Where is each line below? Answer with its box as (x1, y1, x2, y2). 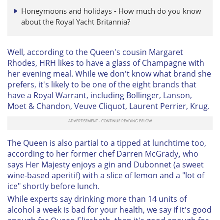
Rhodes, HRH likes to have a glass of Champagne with (7, 57, 204, 68)
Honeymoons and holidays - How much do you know (21, 5, 201, 16)
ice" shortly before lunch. (7, 180, 102, 192)
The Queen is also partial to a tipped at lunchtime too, (7, 137, 206, 148)
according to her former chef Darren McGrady (7, 148, 178, 159)
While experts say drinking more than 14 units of (7, 193, 187, 204)
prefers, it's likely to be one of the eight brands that (7, 79, 196, 90)
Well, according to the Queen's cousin (7, 46, 149, 57)
